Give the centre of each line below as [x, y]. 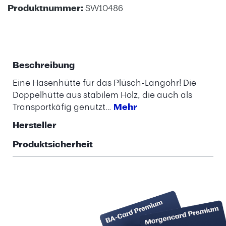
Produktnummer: [46, 8]
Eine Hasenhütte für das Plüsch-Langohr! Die [104, 82]
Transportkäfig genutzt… [63, 107]
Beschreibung [44, 65]
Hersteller [35, 125]
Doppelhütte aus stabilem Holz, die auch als [102, 95]
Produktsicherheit [53, 144]
